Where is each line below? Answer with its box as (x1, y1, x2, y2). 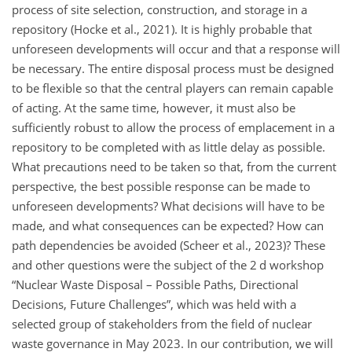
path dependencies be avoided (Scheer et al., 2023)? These (12, 236, 325, 253)
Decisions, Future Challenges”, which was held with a (12, 295, 296, 312)
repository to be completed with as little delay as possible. (12, 138, 325, 155)
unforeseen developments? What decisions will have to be (12, 197, 324, 214)
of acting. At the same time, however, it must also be (12, 99, 295, 115)
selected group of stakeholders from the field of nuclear (12, 315, 312, 332)
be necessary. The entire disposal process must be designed (12, 60, 334, 76)
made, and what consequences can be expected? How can (12, 217, 324, 233)
